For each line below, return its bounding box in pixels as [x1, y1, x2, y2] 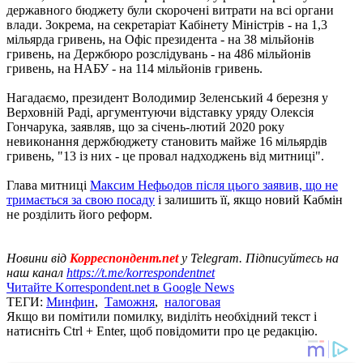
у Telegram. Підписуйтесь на [178, 250, 339, 265]
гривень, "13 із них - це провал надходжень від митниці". [6, 148, 324, 163]
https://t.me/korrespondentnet [66, 265, 215, 280]
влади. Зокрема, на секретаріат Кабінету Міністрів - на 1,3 [6, 17, 327, 32]
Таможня [105, 294, 155, 309]
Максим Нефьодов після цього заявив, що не [90, 177, 338, 192]
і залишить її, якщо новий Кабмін [155, 192, 343, 207]
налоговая [164, 294, 220, 309]
